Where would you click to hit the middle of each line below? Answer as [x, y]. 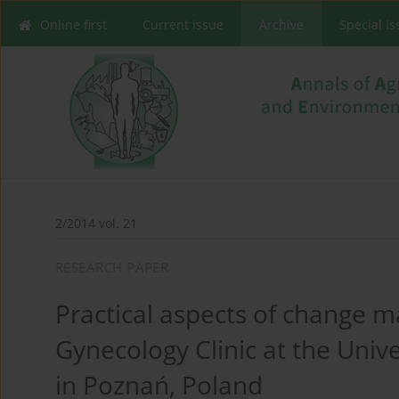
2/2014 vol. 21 [96, 224]
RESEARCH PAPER [112, 268]
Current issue [183, 24]
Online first [73, 24]
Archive [281, 24]
